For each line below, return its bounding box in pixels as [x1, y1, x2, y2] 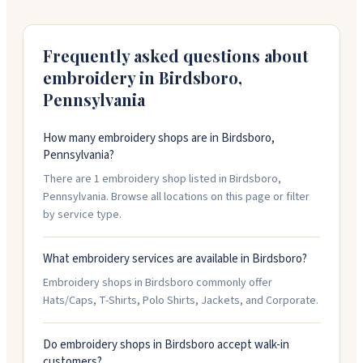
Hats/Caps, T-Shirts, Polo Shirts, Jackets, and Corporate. [43, 293, 318, 309]
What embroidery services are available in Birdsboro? [43, 250, 307, 267]
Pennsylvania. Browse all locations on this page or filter [43, 189, 310, 205]
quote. [43, 8, 76, 25]
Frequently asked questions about [43, 45, 309, 66]
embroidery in [43, 66, 159, 88]
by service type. [43, 207, 122, 223]
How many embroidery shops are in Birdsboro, [43, 130, 275, 147]
